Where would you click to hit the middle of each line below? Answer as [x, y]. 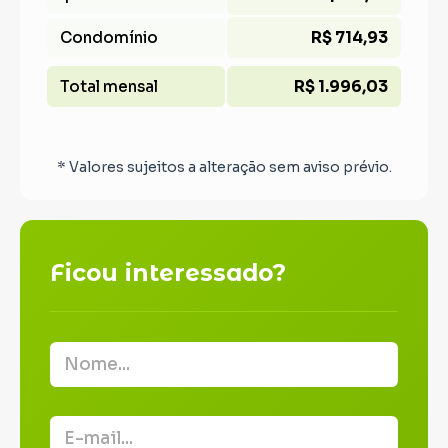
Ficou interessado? [168, 273]
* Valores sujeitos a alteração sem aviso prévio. [224, 167]
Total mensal [108, 87]
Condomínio [108, 38]
